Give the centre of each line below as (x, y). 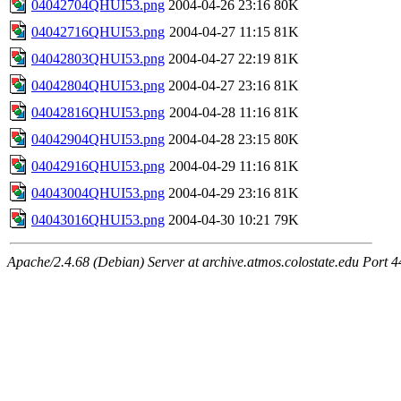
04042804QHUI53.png (98, 85)
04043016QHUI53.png (98, 219)
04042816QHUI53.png (98, 112)
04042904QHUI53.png (98, 139)
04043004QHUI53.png (98, 192)
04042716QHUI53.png (98, 31)
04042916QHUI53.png (98, 166)
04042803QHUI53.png (98, 58)
